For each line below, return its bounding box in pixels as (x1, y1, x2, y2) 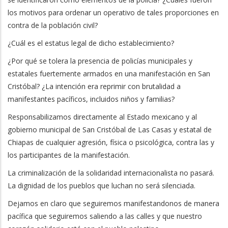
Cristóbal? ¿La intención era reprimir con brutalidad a (8, 81, 181, 91)
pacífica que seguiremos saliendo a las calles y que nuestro (8, 211, 202, 221)
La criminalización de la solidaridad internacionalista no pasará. (8, 168, 214, 178)
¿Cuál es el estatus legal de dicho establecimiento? (8, 38, 174, 48)
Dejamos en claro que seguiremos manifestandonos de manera (8, 198, 219, 208)
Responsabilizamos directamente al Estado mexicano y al (8, 112, 197, 122)
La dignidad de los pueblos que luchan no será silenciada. (8, 181, 195, 190)
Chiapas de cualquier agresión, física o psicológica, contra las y (8, 137, 214, 147)
